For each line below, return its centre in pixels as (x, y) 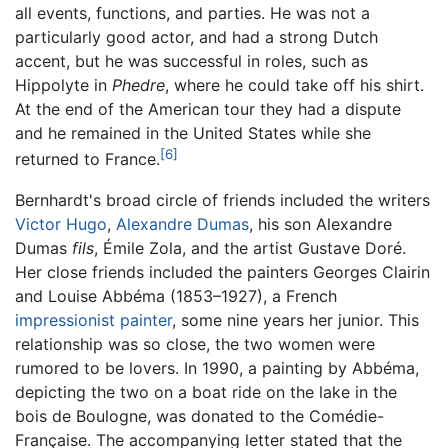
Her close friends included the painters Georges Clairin (222, 271)
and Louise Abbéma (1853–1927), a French (176, 295)
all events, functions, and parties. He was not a (192, 13)
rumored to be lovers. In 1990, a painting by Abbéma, (217, 367)
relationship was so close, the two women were (195, 343)
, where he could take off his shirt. (294, 85)
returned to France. (87, 159)
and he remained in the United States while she (193, 133)
